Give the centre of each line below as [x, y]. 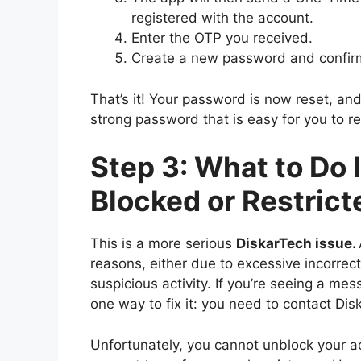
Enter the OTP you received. [222, 38]
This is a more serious [163, 244]
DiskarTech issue [294, 244]
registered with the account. [222, 18]
